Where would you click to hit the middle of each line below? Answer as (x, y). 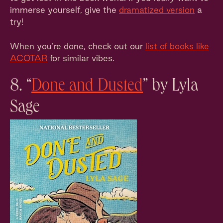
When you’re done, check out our (78, 46)
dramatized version (157, 10)
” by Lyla (170, 87)
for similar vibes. (81, 58)
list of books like (177, 46)
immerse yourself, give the (64, 10)
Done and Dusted (87, 87)
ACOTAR (29, 58)
